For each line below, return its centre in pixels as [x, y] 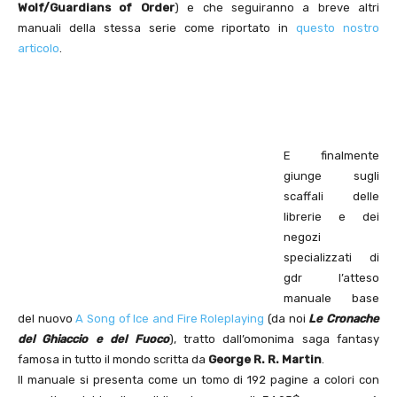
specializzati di [331, 258]
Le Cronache [344, 319]
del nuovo [47, 319]
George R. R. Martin [265, 360]
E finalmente [331, 156]
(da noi [287, 319]
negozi [302, 237]
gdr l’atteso [331, 278]
